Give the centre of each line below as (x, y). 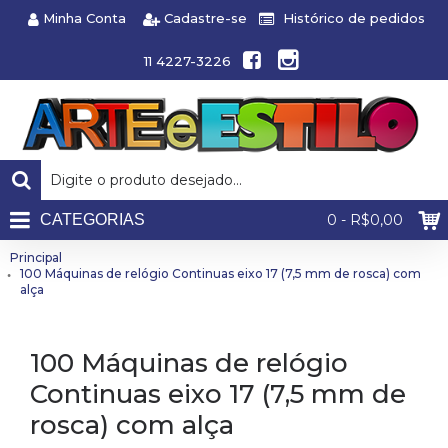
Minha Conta (84, 18)
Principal (36, 257)
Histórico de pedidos (354, 18)
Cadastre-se (205, 18)
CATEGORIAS (92, 219)
